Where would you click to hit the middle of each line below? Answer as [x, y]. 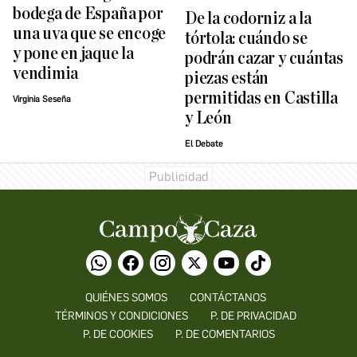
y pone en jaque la [73, 54]
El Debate [204, 144]
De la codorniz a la [248, 19]
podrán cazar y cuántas [264, 59]
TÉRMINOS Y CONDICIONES [121, 316]
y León [208, 119]
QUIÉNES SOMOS [126, 298]
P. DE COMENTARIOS [225, 335]
